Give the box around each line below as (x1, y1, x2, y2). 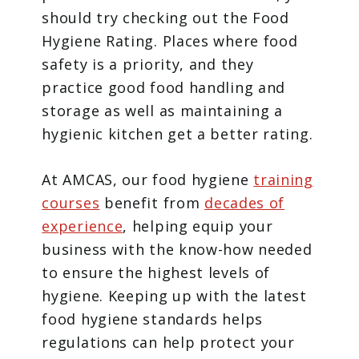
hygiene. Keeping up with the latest (42, 286, 307, 306)
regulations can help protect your (42, 333, 295, 353)
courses (42, 193, 100, 213)
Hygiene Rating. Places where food (42, 31, 298, 51)
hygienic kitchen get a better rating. (42, 124, 313, 144)
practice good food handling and (42, 78, 286, 98)
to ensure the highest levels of (42, 263, 271, 283)
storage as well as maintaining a (42, 101, 283, 121)
